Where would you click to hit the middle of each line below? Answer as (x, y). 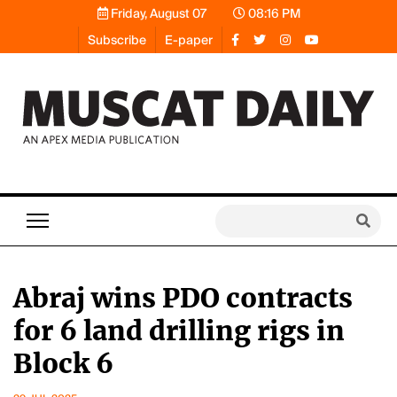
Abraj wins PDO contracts (183, 298)
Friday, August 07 (157, 13)
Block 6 (63, 363)
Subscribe (117, 40)
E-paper (189, 40)
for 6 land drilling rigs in (179, 331)
